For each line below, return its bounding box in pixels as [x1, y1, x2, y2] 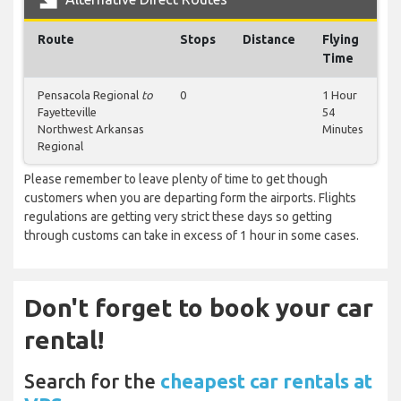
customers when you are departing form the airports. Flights [24, 191, 356, 206]
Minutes [322, 123, 363, 136]
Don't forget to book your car [24, 294, 373, 322]
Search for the [24, 370, 160, 393]
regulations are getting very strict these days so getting [24, 209, 332, 225]
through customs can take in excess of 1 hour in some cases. [24, 228, 359, 243]
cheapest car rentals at [160, 370, 372, 393]
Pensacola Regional [38, 89, 141, 102]
